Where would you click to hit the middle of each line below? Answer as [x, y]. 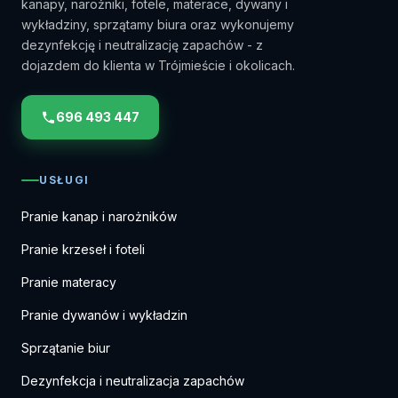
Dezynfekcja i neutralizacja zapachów [133, 381]
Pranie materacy [69, 282]
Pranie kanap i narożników [99, 216]
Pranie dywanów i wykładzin [104, 315]
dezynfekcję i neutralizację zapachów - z [142, 45]
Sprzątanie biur [66, 348]
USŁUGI [65, 180]
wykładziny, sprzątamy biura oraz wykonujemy [158, 24]
